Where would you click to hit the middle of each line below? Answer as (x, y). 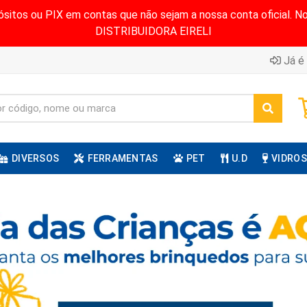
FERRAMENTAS (123, 158)
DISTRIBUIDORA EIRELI (153, 31)
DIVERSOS (35, 158)
